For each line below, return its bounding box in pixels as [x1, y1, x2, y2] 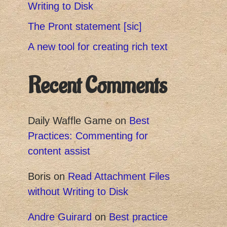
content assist [28, 145, 90, 157]
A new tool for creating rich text [28, 41, 168, 52]
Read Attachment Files [68, 171, 170, 182]
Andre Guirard [28, 211, 92, 222]
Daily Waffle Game [28, 115, 112, 126]
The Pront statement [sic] [28, 21, 142, 32]
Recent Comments [28, 71, 167, 100]
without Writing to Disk [28, 186, 128, 197]
